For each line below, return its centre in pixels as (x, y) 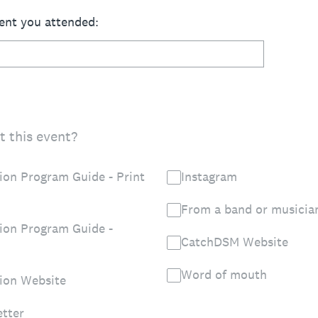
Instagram (209, 176)
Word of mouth (224, 274)
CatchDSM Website (235, 242)
